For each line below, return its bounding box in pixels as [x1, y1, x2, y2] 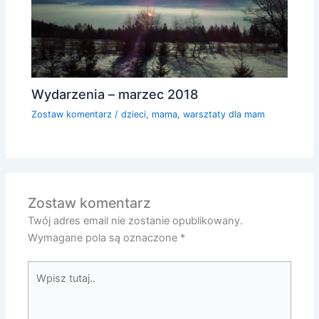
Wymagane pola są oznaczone [28, 231, 181, 244]
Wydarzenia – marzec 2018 [31, 86, 199, 103]
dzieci [121, 108, 147, 120]
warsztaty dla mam [183, 108, 266, 120]
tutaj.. [27, 280, 54, 293]
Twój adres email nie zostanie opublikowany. [28, 214, 244, 227]
